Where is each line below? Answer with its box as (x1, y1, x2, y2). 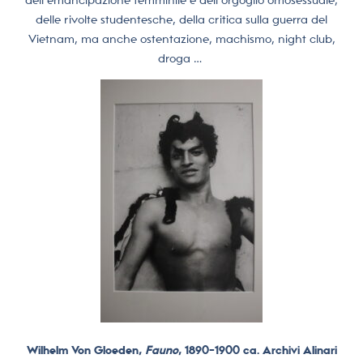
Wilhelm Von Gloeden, (26, 343, 145, 357)
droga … (158, 51, 202, 65)
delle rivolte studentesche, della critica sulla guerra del (36, 12, 327, 26)
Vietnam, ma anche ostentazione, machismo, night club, (28, 32, 335, 45)
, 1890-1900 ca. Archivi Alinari (177, 343, 337, 357)
